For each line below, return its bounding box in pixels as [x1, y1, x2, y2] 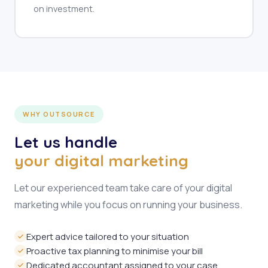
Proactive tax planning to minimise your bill [26, 245, 203, 257]
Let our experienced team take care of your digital [14, 181, 232, 194]
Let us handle [14, 132, 117, 152]
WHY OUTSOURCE [23, 109, 95, 118]
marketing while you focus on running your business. [14, 198, 242, 211]
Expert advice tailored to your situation [26, 230, 189, 243]
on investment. [33, 2, 95, 14]
